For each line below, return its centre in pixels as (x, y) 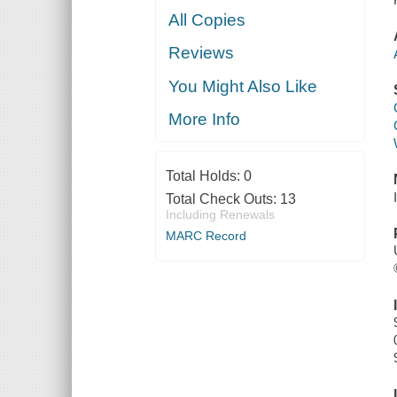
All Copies (207, 19)
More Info (205, 120)
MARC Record (206, 236)
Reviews (202, 53)
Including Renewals (220, 215)
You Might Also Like (243, 86)
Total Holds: (204, 176)
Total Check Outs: (222, 199)
